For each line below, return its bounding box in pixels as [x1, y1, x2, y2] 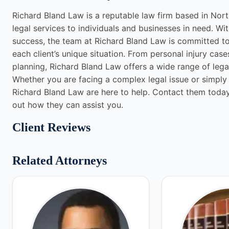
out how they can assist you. [12, 100, 123, 110]
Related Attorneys [12, 154, 107, 167]
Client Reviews [12, 121, 90, 134]
